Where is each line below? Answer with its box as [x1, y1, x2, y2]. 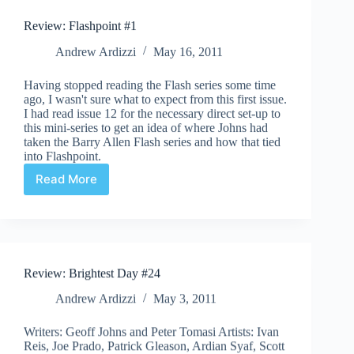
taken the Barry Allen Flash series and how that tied [24, 134, 281, 149]
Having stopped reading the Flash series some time [24, 77, 276, 92]
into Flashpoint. [24, 149, 101, 163]
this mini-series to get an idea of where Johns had [24, 120, 268, 134]
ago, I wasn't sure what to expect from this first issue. [24, 92, 287, 106]
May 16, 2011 [153, 44, 223, 58]
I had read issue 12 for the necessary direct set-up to [24, 106, 281, 120]
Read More [36, 171, 97, 187]
